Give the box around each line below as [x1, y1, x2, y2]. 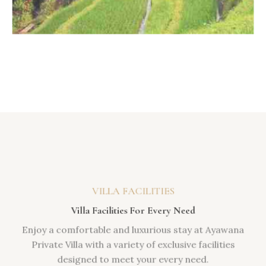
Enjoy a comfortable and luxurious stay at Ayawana [17, 224, 249, 236]
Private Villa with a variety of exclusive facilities [27, 239, 239, 251]
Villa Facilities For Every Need [68, 203, 198, 216]
